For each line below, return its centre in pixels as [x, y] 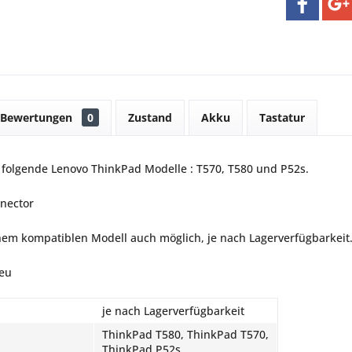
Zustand [150, 117]
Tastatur [282, 117]
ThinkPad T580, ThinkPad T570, [185, 334]
